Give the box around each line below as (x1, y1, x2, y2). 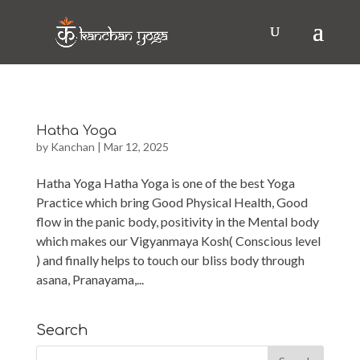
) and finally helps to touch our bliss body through (35, 252, 305, 268)
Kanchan (50, 139, 95, 153)
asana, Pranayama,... (35, 271, 144, 287)
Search (35, 321, 88, 338)
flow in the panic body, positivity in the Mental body (35, 213, 319, 229)
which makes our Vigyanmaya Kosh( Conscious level (35, 232, 321, 248)
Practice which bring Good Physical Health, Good (35, 194, 308, 210)
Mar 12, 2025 (103, 139, 169, 153)
